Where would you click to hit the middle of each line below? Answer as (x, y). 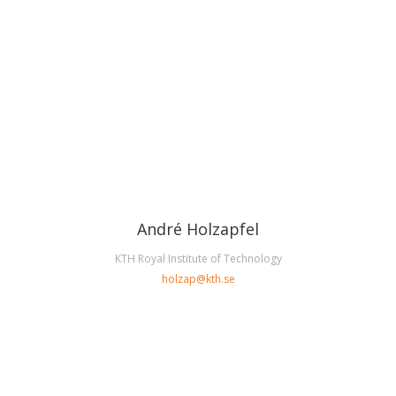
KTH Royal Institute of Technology (198, 259)
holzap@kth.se (198, 279)
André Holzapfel (198, 229)
